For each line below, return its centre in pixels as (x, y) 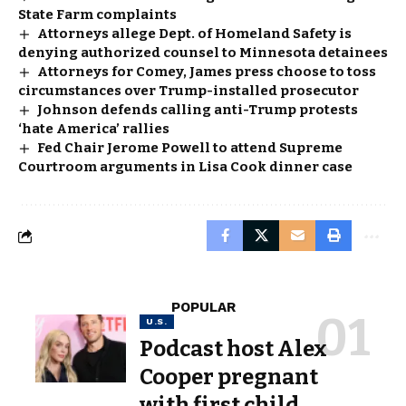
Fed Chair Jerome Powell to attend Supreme (190, 148)
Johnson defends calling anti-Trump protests (198, 110)
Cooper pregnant (229, 377)
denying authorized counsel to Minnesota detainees (203, 53)
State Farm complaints (97, 15)
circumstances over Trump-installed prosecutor (188, 91)
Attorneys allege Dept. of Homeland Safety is (195, 34)
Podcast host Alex (233, 349)
